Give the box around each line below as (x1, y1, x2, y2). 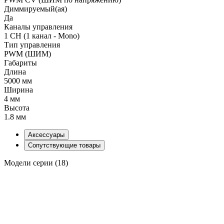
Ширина (4, 85, 33, 94)
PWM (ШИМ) (4, 49, 51, 58)
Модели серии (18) (4, 158, 68, 167)
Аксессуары (28, 130, 64, 138)
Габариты (4, 58, 37, 67)
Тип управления (4, 40, 60, 49)
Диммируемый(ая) (4, 4, 67, 13)
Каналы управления (4, 22, 72, 31)
